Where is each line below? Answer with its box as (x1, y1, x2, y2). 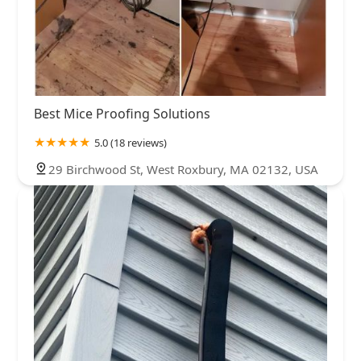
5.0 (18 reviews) (94, 135, 167, 151)
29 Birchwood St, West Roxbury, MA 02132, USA (48, 161, 318, 178)
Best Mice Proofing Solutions (34, 105, 210, 123)
